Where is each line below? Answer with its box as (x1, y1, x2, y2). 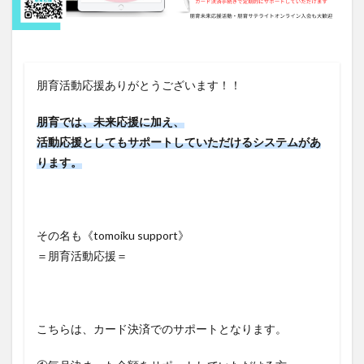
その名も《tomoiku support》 (37, 228, 189, 243)
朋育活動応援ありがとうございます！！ (37, 78, 241, 93)
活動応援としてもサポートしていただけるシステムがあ (37, 135, 321, 149)
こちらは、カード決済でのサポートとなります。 (37, 322, 287, 336)
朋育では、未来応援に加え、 (37, 115, 184, 129)
